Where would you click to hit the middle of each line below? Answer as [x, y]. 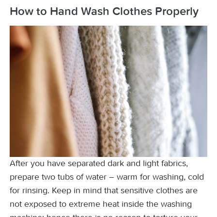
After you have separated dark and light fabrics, [99, 163]
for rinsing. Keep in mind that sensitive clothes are [104, 190]
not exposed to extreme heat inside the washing [101, 204]
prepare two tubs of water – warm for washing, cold [107, 177]
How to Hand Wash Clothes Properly [104, 11]
